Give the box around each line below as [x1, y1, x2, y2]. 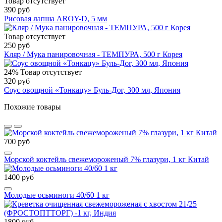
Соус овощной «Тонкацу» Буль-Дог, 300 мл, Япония [4, 86, 180, 95]
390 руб [4, 5, 30, 14]
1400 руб [4, 173, 34, 182]
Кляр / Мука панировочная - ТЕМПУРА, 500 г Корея [4, 50, 182, 59]
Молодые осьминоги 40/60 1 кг [4, 191, 110, 200]
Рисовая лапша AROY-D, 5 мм [4, 14, 107, 23]
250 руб [4, 41, 30, 50]
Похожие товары [4, 103, 61, 111]
